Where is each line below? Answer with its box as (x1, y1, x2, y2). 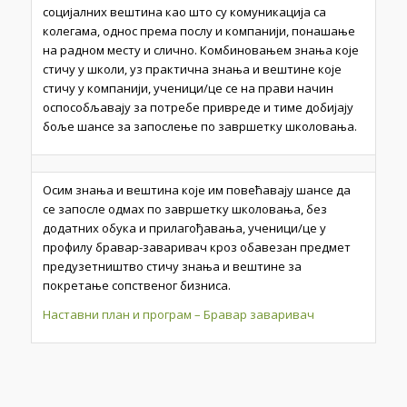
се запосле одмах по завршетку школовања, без (42, 201, 327, 217)
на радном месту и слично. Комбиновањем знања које (42, 42, 359, 59)
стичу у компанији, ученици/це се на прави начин (42, 80, 333, 97)
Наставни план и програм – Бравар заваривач (42, 306, 314, 323)
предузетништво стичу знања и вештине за (42, 258, 302, 274)
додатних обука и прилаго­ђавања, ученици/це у (42, 220, 326, 236)
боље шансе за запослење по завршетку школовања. (42, 118, 357, 135)
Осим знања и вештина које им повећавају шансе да (42, 182, 351, 198)
